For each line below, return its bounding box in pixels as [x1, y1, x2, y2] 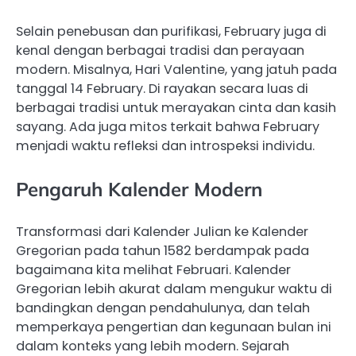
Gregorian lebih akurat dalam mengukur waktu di [16, 280, 332, 299]
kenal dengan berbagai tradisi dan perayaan [16, 41, 304, 60]
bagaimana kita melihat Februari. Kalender [16, 261, 291, 280]
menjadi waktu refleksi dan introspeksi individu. [16, 137, 315, 156]
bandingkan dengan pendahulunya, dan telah [16, 299, 310, 318]
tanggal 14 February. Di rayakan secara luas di [16, 79, 308, 99]
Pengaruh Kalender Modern [16, 177, 262, 202]
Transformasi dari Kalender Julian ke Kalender [16, 222, 308, 242]
